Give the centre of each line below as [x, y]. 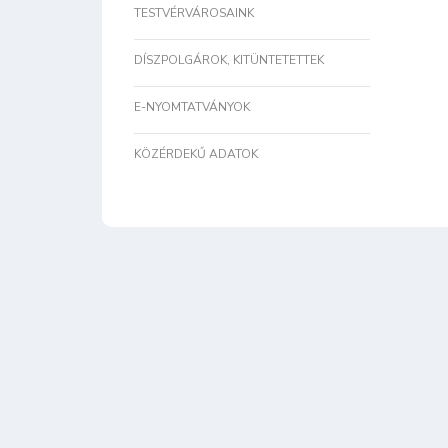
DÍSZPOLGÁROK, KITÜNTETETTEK [229, 60]
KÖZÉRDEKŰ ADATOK [196, 154]
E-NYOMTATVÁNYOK [192, 107]
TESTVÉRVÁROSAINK [194, 13]
